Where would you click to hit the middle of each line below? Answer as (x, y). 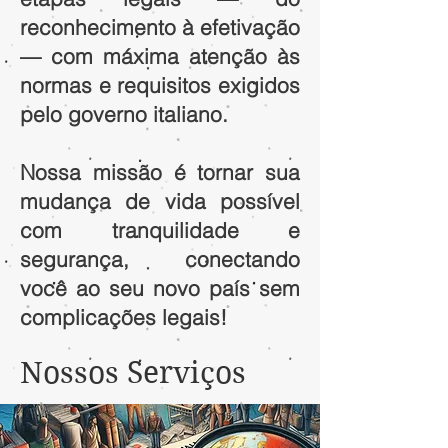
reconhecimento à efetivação (160, 27)
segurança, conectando (160, 259)
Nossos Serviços (133, 372)
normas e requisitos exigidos (160, 85)
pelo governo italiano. (124, 114)
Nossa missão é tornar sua (160, 172)
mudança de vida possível (160, 201)
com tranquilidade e (160, 230)
